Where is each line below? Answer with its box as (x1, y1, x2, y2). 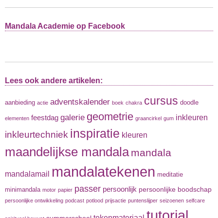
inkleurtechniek (5, 129, 68, 140)
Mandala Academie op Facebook (5, 22, 125, 31)
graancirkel (135, 115, 162, 122)
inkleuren (176, 113, 208, 122)
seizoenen (160, 198, 184, 204)
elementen (5, 115, 29, 122)
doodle (180, 99, 199, 107)
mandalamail (5, 170, 50, 179)
